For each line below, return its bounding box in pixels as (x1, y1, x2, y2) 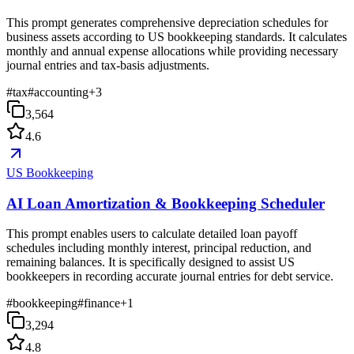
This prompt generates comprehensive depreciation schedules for (6, 16, 328, 29)
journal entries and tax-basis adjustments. (6, 58, 209, 72)
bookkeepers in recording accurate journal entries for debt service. (6, 269, 333, 284)
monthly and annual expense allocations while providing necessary (6, 44, 338, 58)
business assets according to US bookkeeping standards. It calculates (6, 30, 347, 43)
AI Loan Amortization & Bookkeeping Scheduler (6, 194, 325, 212)
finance (84, 296, 120, 311)
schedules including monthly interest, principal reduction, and (6, 241, 311, 255)
